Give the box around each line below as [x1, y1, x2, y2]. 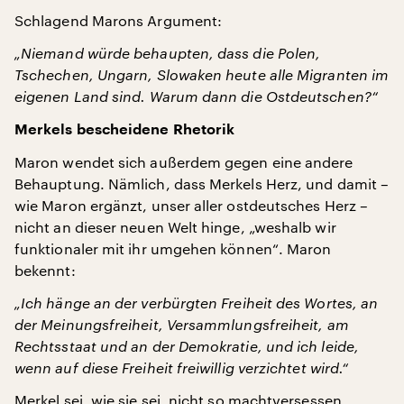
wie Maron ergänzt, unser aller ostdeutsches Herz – [14, 197, 368, 214]
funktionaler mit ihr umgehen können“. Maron [14, 240, 332, 257]
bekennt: [14, 262, 76, 279]
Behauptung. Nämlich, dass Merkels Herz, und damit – [14, 175, 390, 192]
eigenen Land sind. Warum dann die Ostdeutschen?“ [14, 87, 378, 105]
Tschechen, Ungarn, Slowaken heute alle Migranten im [14, 66, 390, 83]
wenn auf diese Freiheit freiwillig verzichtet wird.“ [14, 359, 349, 376]
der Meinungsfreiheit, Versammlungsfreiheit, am [14, 316, 349, 333]
